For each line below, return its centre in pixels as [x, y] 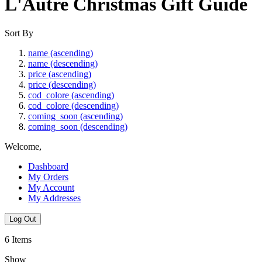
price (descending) [62, 84]
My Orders [48, 177]
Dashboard [48, 166]
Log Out [23, 219]
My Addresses [54, 198]
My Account [51, 187]
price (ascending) [60, 74]
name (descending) [63, 63]
